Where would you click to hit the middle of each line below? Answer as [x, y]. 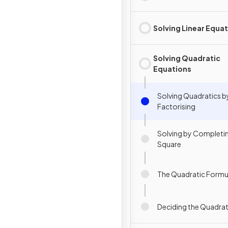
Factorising [176, 106]
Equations [172, 69]
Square [169, 144]
